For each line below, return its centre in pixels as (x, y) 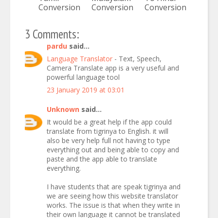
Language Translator (81, 58)
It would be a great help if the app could (109, 122)
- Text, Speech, (138, 58)
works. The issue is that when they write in (113, 205)
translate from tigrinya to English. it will (108, 131)
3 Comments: (52, 34)
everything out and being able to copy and (113, 149)
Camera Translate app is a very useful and (113, 68)
